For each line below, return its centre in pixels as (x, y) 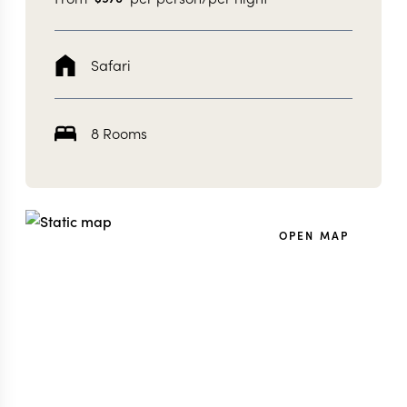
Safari (111, 65)
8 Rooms (119, 133)
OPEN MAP (313, 235)
